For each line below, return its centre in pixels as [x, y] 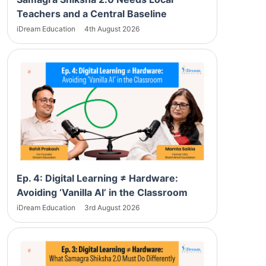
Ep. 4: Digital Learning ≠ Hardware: [97, 178]
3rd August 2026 [112, 207]
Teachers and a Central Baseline [92, 13]
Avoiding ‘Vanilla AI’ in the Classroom [102, 192]
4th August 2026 [112, 28]
